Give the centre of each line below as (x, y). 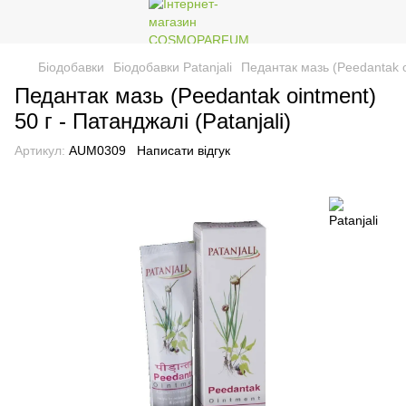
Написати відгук (184, 150)
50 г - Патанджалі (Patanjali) (153, 121)
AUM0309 (96, 150)
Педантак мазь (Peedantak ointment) (195, 96)
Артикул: (40, 150)
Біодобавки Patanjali (173, 67)
